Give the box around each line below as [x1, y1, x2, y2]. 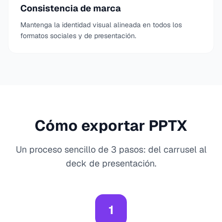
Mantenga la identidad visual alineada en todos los [20, 20, 182, 29]
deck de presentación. [65, 158, 157, 169]
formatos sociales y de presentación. [20, 31, 136, 40]
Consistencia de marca [20, 2, 121, 14]
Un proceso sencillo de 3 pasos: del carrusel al [15, 144, 207, 155]
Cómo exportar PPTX [35, 116, 187, 135]
